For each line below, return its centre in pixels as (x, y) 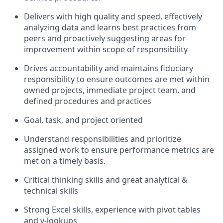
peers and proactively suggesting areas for (105, 38)
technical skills (51, 190)
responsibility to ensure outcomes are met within (117, 79)
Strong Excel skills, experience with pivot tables (112, 209)
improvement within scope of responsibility (106, 49)
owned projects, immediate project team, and (110, 90)
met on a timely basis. (65, 161)
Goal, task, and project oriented (83, 120)
